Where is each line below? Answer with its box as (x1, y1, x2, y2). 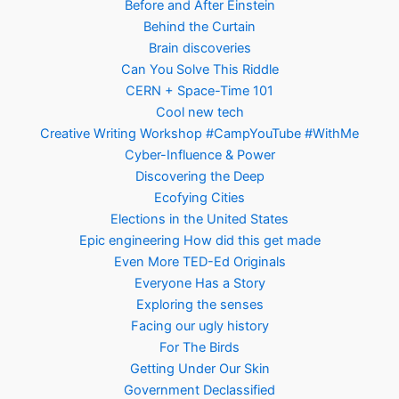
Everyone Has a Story (134, 275, 265, 292)
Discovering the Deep (134, 168, 265, 185)
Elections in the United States (110, 211, 289, 228)
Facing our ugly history (130, 318, 269, 335)
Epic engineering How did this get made (78, 232, 321, 249)
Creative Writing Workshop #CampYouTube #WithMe (40, 126, 359, 142)
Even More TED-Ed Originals (113, 254, 286, 271)
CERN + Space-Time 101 (126, 83, 273, 100)
